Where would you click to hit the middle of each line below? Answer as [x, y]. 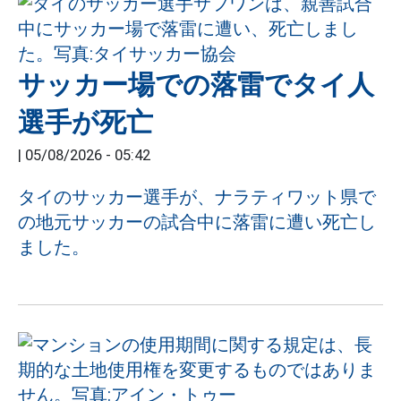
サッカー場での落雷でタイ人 [196, 85]
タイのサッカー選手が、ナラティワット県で [197, 197]
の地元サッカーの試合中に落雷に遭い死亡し [197, 222]
